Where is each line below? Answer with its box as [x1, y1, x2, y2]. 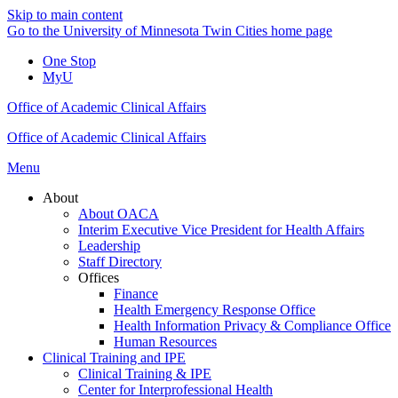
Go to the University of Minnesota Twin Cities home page [7, 23, 332, 38]
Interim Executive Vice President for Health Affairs [78, 222, 364, 237]
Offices [78, 270, 119, 285]
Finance [114, 286, 158, 301]
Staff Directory [78, 254, 162, 269]
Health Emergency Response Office [114, 302, 315, 317]
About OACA [78, 206, 159, 221]
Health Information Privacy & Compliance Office [114, 318, 391, 333]
